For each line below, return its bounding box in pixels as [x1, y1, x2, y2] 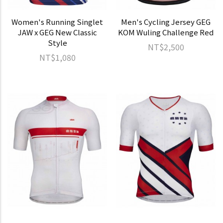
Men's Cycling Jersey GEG [121, 16, 211, 27]
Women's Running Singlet [11, 16, 103, 27]
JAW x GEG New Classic [17, 26, 97, 37]
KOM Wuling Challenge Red [118, 26, 214, 37]
